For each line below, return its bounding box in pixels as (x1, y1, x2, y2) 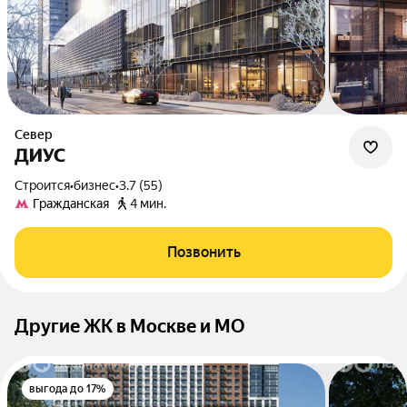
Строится (23, 178, 70, 193)
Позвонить (166, 243, 241, 261)
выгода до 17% (29, 382, 106, 395)
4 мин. (130, 196, 166, 211)
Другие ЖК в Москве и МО (15, 315, 245, 337)
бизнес (74, 178, 115, 193)
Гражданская (33, 196, 109, 211)
